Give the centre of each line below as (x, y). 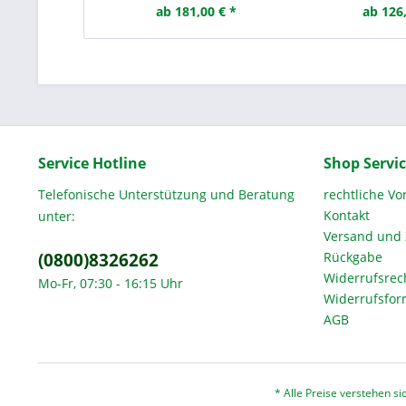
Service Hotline (92, 163)
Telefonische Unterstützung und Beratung (166, 194)
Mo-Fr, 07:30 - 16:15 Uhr (111, 283)
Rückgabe (353, 257)
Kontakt (347, 215)
